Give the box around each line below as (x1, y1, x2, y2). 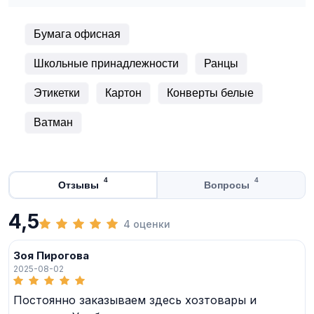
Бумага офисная (34, 27, 121, 40)
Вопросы (203, 179, 250, 191)
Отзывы (58, 179, 99, 191)
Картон (105, 86, 142, 99)
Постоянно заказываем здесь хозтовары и (13, 292, 257, 307)
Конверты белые (167, 86, 254, 99)
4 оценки (123, 217, 170, 230)
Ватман (34, 116, 73, 128)
